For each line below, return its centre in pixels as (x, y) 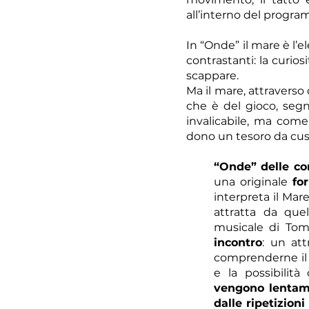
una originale (253, 182)
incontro (238, 242)
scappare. (212, 76)
